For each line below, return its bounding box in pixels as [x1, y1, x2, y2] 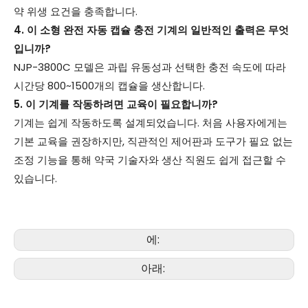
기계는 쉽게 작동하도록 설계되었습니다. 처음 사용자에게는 [14, 115, 287, 130]
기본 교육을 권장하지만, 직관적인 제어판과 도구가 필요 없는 [14, 133, 293, 148]
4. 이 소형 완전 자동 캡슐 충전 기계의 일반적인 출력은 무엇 [14, 22, 289, 37]
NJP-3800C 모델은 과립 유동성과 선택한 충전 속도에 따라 [14, 59, 286, 74]
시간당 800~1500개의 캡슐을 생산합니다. [14, 78, 205, 93]
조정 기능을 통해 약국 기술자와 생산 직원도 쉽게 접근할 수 [14, 152, 286, 167]
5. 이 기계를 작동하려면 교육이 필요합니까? [14, 96, 218, 111]
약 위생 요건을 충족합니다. [14, 3, 137, 19]
